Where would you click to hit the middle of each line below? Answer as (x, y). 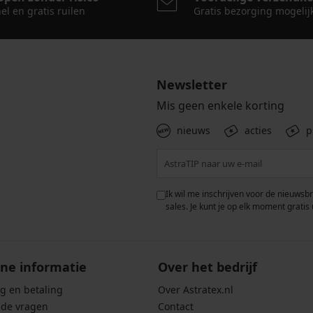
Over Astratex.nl (195, 290)
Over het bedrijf (207, 267)
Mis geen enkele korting (220, 106)
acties (258, 131)
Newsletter (192, 85)
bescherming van (103, 207)
